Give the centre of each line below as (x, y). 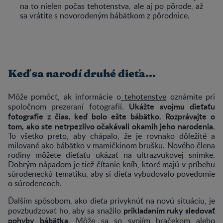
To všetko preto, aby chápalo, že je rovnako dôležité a (111, 136)
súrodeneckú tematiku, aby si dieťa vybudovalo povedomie (111, 173)
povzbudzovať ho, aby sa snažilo (66, 210)
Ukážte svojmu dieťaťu (172, 106)
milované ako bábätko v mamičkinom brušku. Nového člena (111, 145)
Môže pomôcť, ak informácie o (64, 96)
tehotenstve (144, 96)
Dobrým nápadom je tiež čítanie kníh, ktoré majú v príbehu (111, 164)
